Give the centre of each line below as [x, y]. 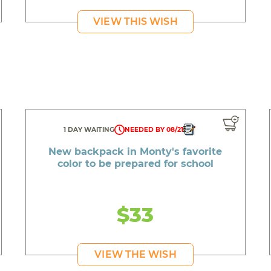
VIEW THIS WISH [135, 21]
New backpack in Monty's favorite [135, 152]
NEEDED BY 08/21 [154, 130]
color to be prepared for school [135, 164]
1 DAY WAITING [89, 130]
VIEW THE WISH [135, 255]
